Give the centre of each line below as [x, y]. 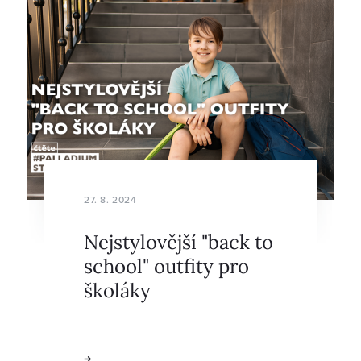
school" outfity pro [166, 265]
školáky [117, 289]
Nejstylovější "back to [178, 241]
